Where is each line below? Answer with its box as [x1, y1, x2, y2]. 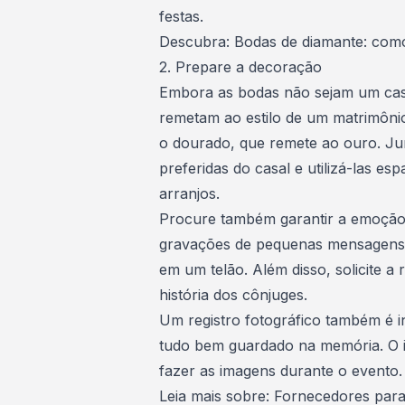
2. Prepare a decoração [159, 58, 322, 76]
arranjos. [159, 184, 220, 202]
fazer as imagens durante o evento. [159, 362, 402, 380]
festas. [159, 7, 203, 25]
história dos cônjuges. [159, 286, 307, 304]
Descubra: [159, 33, 234, 51]
